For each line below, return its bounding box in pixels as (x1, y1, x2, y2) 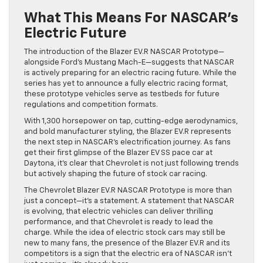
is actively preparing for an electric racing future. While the (24, 69, 237, 77)
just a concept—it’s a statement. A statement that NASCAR (24, 197, 234, 205)
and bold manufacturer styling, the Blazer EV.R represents (24, 128, 231, 136)
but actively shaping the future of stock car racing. (24, 170, 207, 178)
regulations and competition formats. (24, 101, 158, 109)
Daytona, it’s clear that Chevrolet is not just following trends (24, 160, 239, 168)
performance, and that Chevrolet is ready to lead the (24, 218, 213, 227)
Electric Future (24, 26, 127, 41)
